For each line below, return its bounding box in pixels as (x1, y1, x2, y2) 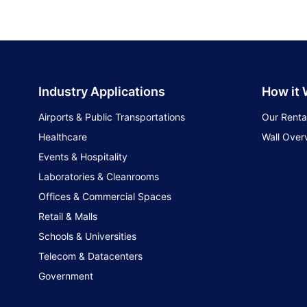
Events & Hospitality (38, 151, 127, 163)
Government (38, 270, 93, 282)
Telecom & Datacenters (38, 250, 143, 262)
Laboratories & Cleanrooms (38, 171, 159, 183)
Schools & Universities (38, 230, 136, 243)
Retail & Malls (38, 210, 97, 223)
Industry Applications (38, 84, 165, 99)
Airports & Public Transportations (38, 111, 185, 123)
